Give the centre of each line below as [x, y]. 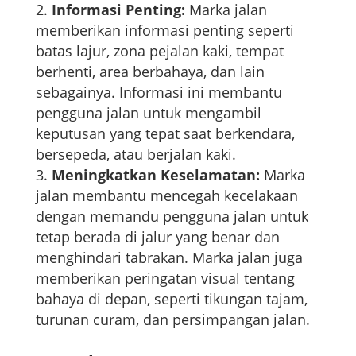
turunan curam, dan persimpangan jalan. [172, 319]
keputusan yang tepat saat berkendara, [165, 133]
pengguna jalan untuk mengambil [148, 112]
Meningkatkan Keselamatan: [155, 174]
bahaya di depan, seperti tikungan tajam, [171, 298]
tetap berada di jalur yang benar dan [157, 236]
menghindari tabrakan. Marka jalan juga [169, 257]
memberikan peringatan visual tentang [165, 278]
